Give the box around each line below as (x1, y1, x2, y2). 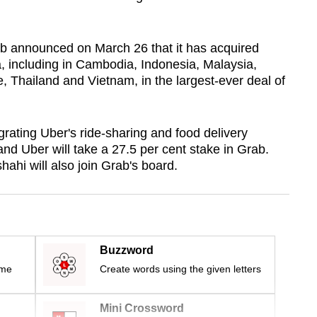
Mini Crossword (100, 302, 184, 315)
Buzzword (100, 244, 154, 257)
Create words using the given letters (100, 263, 261, 275)
